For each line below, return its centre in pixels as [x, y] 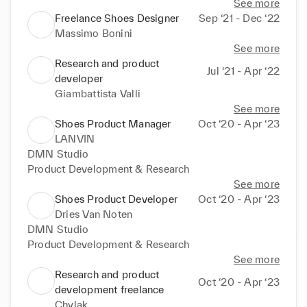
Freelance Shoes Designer [117, 18]
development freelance [110, 289]
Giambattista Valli [98, 93]
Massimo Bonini [94, 33]
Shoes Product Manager [113, 123]
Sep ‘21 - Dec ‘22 [239, 18]
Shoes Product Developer [116, 199]
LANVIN [75, 138]
